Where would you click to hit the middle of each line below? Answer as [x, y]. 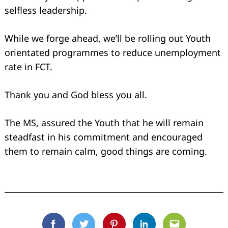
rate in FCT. [28, 66]
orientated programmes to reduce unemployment [113, 52]
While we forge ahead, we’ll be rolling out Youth [108, 38]
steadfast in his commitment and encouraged [104, 137]
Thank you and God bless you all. [76, 94]
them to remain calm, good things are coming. [106, 151]
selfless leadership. [46, 10]
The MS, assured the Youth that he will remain [104, 122]
